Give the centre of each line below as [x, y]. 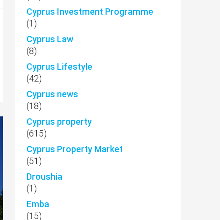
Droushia [44, 177]
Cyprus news [52, 94]
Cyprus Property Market [75, 149]
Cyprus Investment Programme [90, 12]
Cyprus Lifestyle [59, 67]
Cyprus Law [50, 39]
